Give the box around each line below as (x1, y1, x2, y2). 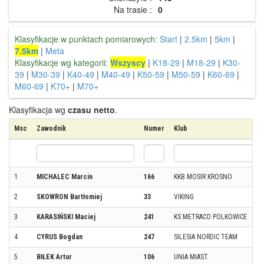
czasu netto (68, 103, 115, 115)
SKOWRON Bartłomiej (37, 192, 102, 201)
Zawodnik (37, 124, 66, 133)
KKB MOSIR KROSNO (174, 172, 232, 181)
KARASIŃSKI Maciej (37, 212, 95, 221)
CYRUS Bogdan (37, 232, 82, 241)
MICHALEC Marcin (37, 172, 93, 181)
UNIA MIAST (174, 252, 208, 261)
